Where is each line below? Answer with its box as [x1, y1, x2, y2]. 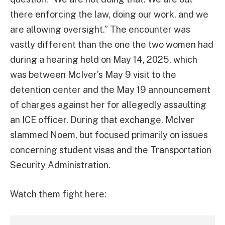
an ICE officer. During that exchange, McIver [10, 114, 194, 125]
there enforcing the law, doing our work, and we [10, 9, 208, 20]
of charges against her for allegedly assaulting [10, 99, 206, 110]
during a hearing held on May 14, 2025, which [10, 54, 197, 65]
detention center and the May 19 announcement [10, 84, 210, 95]
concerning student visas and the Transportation [10, 144, 211, 155]
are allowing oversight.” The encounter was [10, 24, 190, 35]
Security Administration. [10, 159, 110, 170]
